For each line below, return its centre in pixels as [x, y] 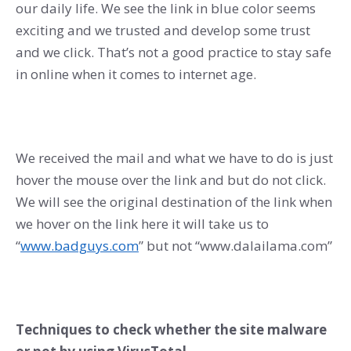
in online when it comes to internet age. [138, 74]
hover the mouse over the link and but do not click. [171, 179]
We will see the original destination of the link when [174, 201]
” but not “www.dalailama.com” [235, 245]
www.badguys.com [80, 245]
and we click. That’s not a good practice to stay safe [174, 52]
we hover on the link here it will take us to [142, 223]
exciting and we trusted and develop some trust [163, 30]
